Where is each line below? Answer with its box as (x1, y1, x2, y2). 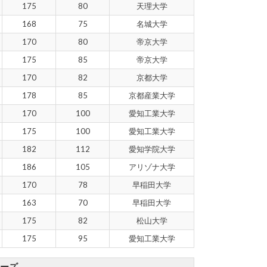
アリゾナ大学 (128, 162, 175, 172)
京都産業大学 (128, 90, 175, 100)
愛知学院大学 (128, 144, 175, 154)
